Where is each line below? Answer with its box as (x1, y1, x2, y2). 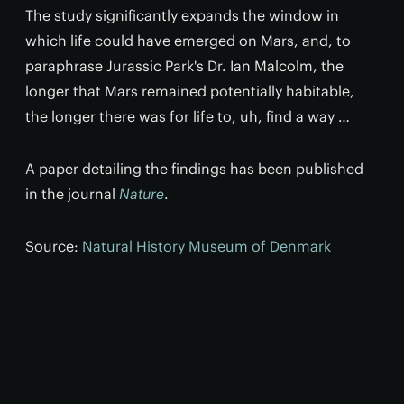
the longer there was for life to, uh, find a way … (25, 107, 350, 126)
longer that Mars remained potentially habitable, (25, 82, 354, 101)
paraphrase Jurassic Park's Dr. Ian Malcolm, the (25, 57, 344, 76)
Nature (119, 185, 164, 204)
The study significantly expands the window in (25, 6, 339, 25)
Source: (25, 237, 82, 256)
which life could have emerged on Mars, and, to (25, 32, 351, 50)
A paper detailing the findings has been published (25, 160, 363, 179)
